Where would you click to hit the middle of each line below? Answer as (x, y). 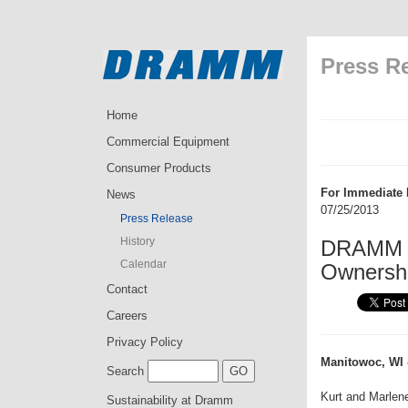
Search (125, 371)
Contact (127, 289)
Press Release (157, 219)
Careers (127, 316)
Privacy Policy (145, 342)
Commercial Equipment (168, 142)
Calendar (143, 264)
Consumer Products (159, 168)
